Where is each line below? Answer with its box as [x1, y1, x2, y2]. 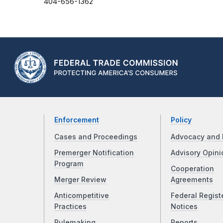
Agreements [170, 176, 213, 184]
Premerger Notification [54, 149, 134, 157]
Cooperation [170, 165, 214, 173]
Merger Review [54, 176, 107, 184]
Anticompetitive [54, 192, 109, 200]
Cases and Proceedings [54, 133, 137, 141]
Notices [170, 203, 198, 211]
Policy [170, 116, 192, 124]
